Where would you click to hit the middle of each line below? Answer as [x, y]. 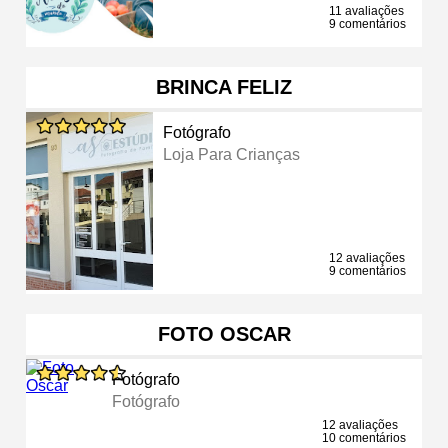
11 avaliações [366, 10]
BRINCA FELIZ [224, 86]
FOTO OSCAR [224, 333]
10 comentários [364, 437]
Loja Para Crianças [232, 154]
